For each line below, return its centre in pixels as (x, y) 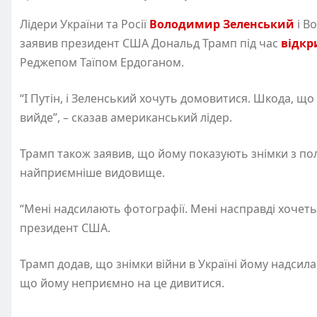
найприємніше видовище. (92, 173)
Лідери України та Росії (85, 24)
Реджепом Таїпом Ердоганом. (102, 63)
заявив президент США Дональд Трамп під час (150, 44)
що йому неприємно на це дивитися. (122, 283)
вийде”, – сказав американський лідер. (126, 118)
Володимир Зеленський (222, 24)
